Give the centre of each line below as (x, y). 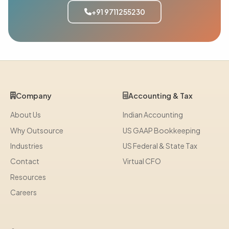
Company (34, 96)
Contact (25, 161)
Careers (24, 192)
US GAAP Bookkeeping (162, 130)
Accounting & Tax (161, 96)
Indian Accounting (153, 115)
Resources (28, 177)
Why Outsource (37, 130)
